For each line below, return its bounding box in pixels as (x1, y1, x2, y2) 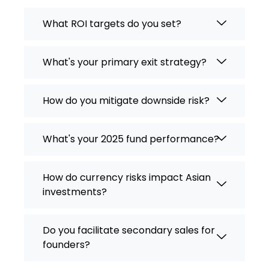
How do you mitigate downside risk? (43, 94, 210, 108)
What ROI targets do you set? (43, 17, 181, 31)
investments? (43, 185, 107, 199)
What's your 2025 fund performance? (43, 132, 219, 147)
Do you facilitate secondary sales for (43, 223, 215, 238)
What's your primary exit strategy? (43, 55, 207, 70)
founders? (43, 238, 90, 252)
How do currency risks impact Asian (43, 171, 211, 185)
